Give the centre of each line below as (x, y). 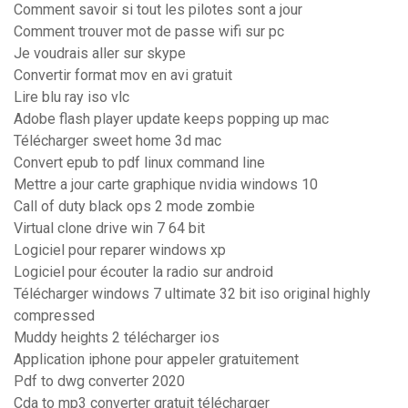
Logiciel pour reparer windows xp (120, 250)
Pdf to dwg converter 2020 (99, 382)
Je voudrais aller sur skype (100, 54)
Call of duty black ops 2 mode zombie (134, 207)
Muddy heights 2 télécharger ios (117, 338)
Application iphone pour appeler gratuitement (156, 360)
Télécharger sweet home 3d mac (117, 141)
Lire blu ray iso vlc (71, 97)
